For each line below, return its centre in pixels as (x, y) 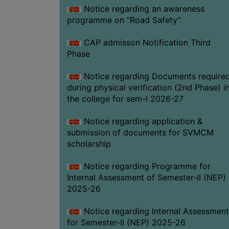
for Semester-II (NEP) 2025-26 (126, 222)
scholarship (89, 143)
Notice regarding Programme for (146, 166)
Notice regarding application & (142, 121)
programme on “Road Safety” (124, 20)
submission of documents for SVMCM (140, 132)
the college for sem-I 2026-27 (125, 98)
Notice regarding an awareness (143, 8)
